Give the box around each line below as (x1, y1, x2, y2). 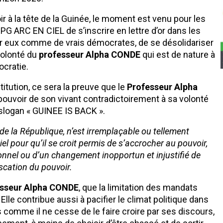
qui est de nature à (140, 49, 215, 60)
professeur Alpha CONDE (39, 49, 140, 60)
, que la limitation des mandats (79, 182, 198, 193)
